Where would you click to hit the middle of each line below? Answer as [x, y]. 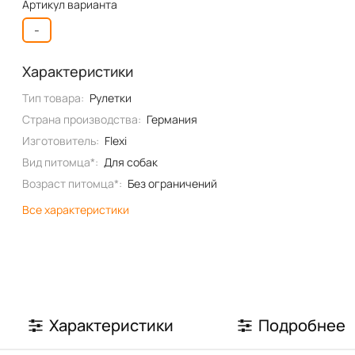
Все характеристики [76, 209]
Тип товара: [53, 98]
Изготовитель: [61, 141]
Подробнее [302, 325]
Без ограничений [172, 184]
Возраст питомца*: [73, 184]
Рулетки [110, 98]
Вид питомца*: [61, 162]
